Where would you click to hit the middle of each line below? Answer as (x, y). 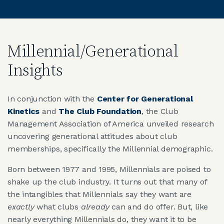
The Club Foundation (100, 111)
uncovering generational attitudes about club (92, 136)
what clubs (57, 206)
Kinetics (24, 111)
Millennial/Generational (93, 52)
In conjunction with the (52, 98)
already (95, 206)
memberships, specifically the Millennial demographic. (110, 148)
